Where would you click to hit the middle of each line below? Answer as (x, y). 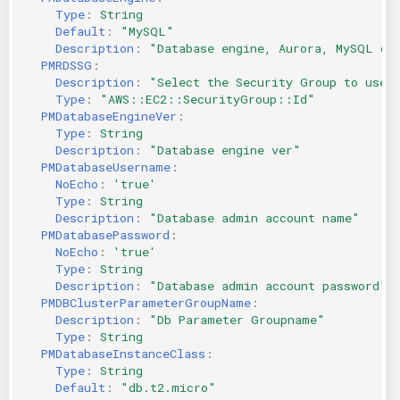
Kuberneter (49, 65)
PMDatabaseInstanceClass (123, 353)
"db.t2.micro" (168, 387)
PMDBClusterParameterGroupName (146, 302)
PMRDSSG (67, 65)
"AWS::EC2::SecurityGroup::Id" (208, 99)
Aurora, (304, 48)
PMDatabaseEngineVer (109, 116)
